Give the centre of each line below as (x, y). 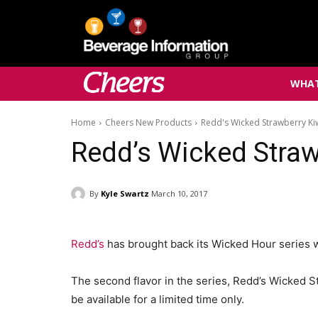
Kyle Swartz (125, 193)
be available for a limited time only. (158, 299)
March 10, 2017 (179, 194)
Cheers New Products (148, 123)
